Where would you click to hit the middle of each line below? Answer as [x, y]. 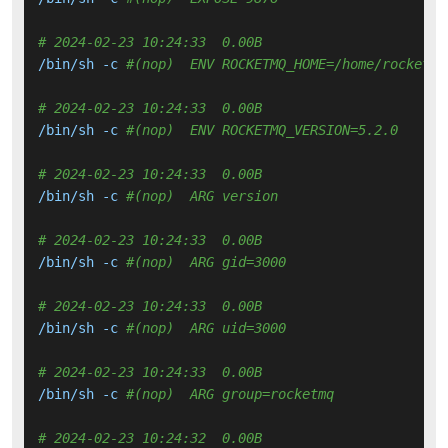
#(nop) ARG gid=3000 [206, 262]
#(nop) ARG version [202, 196]
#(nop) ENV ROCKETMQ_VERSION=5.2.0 [262, 130]
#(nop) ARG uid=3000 [206, 328]
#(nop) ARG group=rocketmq [230, 394]
